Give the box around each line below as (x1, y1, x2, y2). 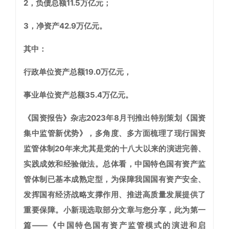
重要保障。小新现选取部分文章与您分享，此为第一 (24, 205, 205, 215)
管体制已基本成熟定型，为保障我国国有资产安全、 (24, 174, 205, 185)
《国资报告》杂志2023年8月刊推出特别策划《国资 (24, 113, 205, 123)
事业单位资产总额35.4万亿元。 (24, 90, 133, 100)
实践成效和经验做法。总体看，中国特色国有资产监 (24, 159, 205, 169)
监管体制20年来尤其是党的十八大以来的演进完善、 (24, 144, 205, 154)
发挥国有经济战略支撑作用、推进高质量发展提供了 (24, 190, 205, 200)
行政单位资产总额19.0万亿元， (24, 67, 131, 77)
